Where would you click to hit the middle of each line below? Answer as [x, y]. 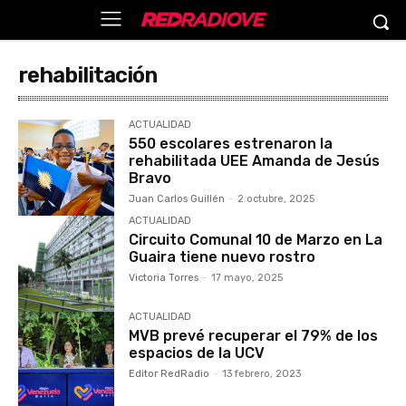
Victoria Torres [164, 278]
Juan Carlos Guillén [177, 199]
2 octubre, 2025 [276, 199]
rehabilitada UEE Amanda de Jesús [255, 161]
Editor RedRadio [169, 374]
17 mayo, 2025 [247, 278]
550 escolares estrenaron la [231, 144]
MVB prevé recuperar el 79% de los [254, 336]
